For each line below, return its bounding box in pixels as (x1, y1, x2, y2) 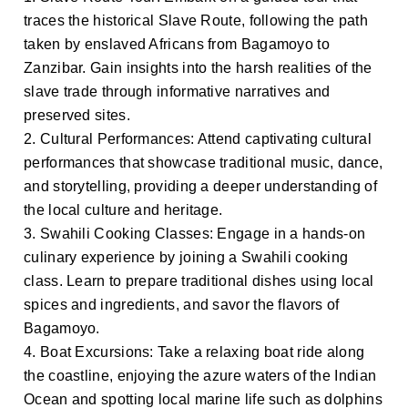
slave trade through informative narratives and (24, 84, 331, 99)
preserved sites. (24, 107, 130, 123)
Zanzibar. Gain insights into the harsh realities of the (24, 60, 372, 76)
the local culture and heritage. (24, 202, 223, 218)
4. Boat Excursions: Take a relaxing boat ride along (24, 344, 365, 360)
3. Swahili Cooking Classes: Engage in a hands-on (24, 226, 366, 241)
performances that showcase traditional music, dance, (24, 155, 383, 170)
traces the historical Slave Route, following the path (24, 13, 368, 28)
